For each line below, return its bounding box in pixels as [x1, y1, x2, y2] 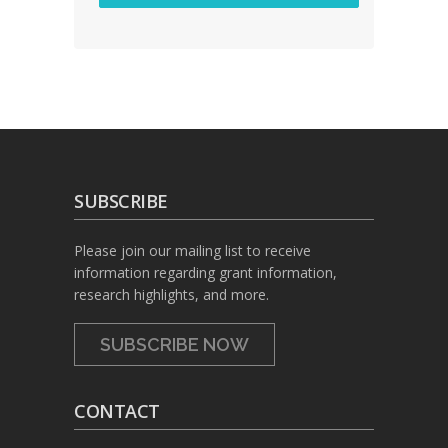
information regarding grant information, [74, 263, 337, 282]
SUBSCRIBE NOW [100, 334, 249, 355]
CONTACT [74, 399, 160, 423]
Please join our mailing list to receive [74, 241, 311, 260]
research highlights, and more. [74, 285, 269, 304]
